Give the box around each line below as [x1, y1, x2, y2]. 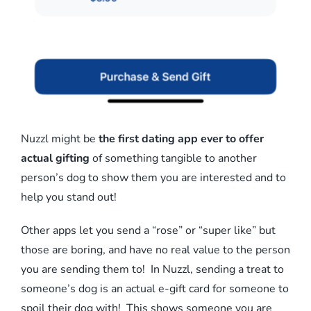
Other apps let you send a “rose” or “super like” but [21, 222, 276, 238]
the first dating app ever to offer [99, 131, 264, 146]
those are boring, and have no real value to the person [21, 242, 290, 258]
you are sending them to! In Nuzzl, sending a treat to [21, 261, 284, 277]
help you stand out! [21, 189, 117, 205]
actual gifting [21, 150, 90, 166]
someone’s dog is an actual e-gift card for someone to [21, 280, 289, 296]
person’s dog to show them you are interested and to [21, 169, 286, 185]
